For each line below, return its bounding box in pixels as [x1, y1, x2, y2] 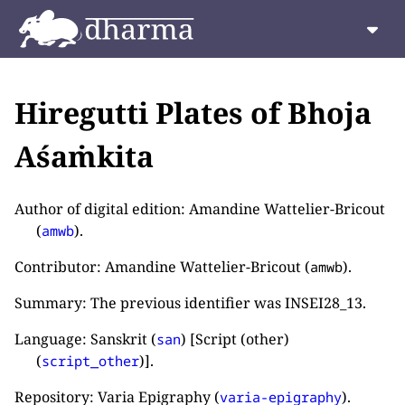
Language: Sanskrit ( [14, 328, 156, 349]
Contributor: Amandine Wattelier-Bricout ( [14, 256, 310, 277]
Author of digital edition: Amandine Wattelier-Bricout [14, 198, 385, 219]
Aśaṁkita [14, 137, 154, 176]
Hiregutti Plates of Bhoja [14, 93, 372, 133]
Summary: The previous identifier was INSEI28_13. [14, 292, 366, 313]
